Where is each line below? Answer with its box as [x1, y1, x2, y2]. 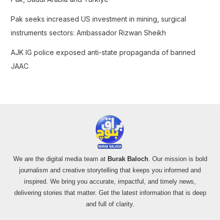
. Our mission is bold [148, 155, 207, 163]
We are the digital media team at [13, 155, 108, 163]
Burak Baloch [107, 155, 148, 163]
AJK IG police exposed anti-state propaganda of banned [10, 48, 195, 57]
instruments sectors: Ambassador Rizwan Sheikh [10, 28, 166, 37]
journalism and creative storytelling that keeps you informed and [19, 166, 201, 174]
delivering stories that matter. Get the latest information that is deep [14, 189, 206, 197]
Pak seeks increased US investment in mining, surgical [10, 15, 186, 24]
